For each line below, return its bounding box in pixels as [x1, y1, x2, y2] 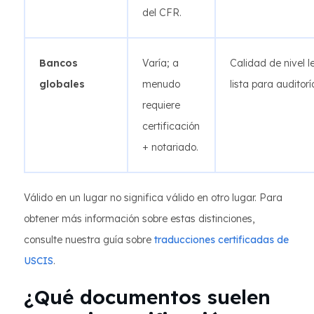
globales [39, 78, 85, 90]
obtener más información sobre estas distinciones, [24, 212, 254, 225]
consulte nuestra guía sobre [24, 233, 154, 246]
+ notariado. [142, 141, 198, 153]
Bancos [39, 57, 78, 69]
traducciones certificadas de [154, 233, 289, 246]
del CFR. [142, 6, 182, 19]
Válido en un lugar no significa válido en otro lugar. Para [24, 191, 282, 204]
